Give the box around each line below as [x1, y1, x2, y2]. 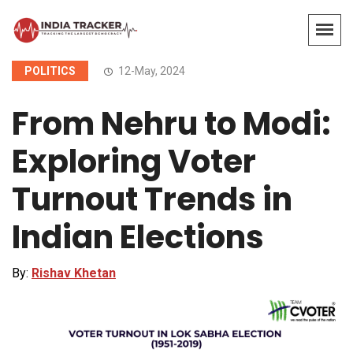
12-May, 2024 [116, 65, 185, 78]
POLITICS [24, 65, 76, 78]
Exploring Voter [12, 139, 256, 184]
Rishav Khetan [32, 266, 116, 281]
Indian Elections [12, 215, 264, 260]
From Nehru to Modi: [12, 102, 331, 147]
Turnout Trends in [12, 177, 292, 222]
